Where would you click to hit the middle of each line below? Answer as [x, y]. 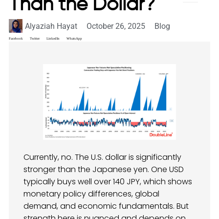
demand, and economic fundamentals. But [106, 206]
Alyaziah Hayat [51, 26]
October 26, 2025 [116, 26]
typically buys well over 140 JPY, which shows [108, 181]
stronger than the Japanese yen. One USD [104, 169]
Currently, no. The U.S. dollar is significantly [102, 157]
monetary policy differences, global [91, 194]
